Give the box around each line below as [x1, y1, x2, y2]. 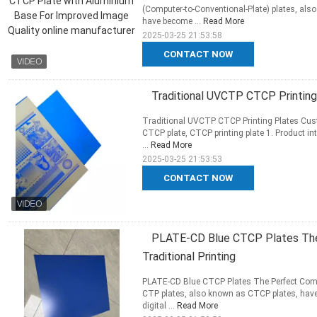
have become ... [142, 16, 203, 27]
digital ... [142, 301, 177, 311]
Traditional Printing [142, 250, 236, 264]
